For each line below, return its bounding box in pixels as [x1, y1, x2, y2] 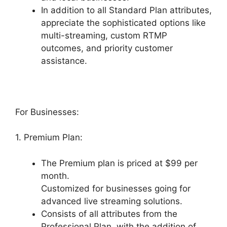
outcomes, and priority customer [41, 43, 173, 53]
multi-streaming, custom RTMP [41, 30, 167, 41]
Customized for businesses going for [41, 183, 191, 194]
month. [41, 170, 69, 181]
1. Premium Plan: [15, 132, 83, 143]
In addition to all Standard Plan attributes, [41, 5, 212, 15]
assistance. [41, 55, 87, 66]
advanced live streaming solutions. [41, 196, 182, 206]
